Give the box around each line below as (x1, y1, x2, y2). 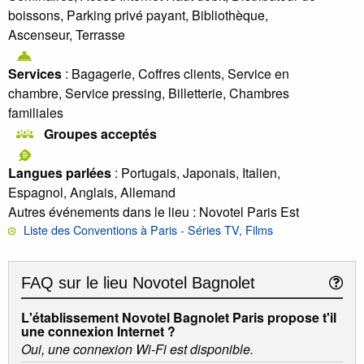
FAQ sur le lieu (21, 273, 132, 292)
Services (8, 64, 62, 84)
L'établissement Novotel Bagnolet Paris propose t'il (21, 307, 336, 327)
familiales (8, 103, 63, 123)
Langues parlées (8, 162, 111, 182)
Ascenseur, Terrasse (8, 25, 125, 45)
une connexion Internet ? (21, 321, 175, 340)
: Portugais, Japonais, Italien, (111, 162, 280, 182)
